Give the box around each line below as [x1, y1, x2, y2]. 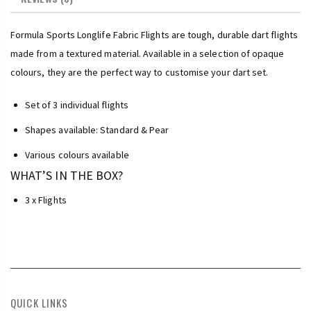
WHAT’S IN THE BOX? [10, 167, 124, 183]
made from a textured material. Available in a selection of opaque [10, 47, 285, 60]
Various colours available [25, 148, 129, 161]
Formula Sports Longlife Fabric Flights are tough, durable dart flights [10, 28, 298, 41]
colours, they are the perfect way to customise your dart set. [10, 65, 269, 78]
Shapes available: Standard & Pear [25, 123, 169, 136]
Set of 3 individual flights [25, 98, 128, 111]
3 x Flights [25, 193, 67, 206]
